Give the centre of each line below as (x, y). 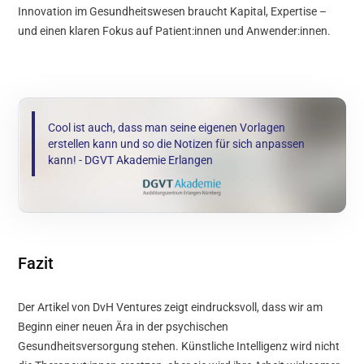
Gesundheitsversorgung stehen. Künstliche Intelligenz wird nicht (179, 346)
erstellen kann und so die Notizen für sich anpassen (177, 143)
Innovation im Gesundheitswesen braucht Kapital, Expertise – (173, 11)
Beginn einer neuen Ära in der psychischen (123, 326)
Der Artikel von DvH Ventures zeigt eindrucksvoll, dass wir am (171, 307)
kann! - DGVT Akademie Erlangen (131, 160)
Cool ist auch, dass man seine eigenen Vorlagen (167, 127)
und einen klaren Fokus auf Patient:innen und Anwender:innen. (175, 30)
